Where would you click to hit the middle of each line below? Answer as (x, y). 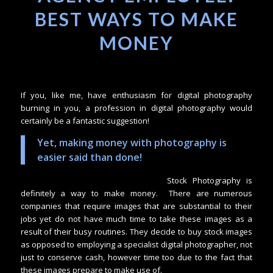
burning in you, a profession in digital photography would (136, 108)
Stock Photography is (210, 181)
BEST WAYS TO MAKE (136, 19)
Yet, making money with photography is (132, 143)
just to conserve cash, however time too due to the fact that (136, 257)
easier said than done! (89, 158)
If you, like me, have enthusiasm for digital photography (136, 95)
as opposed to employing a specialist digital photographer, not (136, 245)
